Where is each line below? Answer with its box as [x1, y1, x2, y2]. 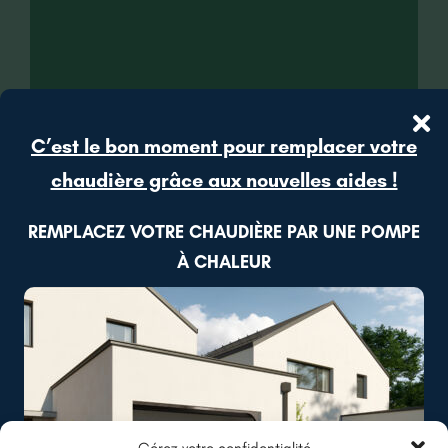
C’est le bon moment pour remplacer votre [31, 134, 417, 159]
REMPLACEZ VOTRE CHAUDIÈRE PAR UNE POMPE [28, 221, 420, 244]
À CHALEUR [177, 251, 271, 274]
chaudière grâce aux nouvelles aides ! [50, 168, 398, 193]
